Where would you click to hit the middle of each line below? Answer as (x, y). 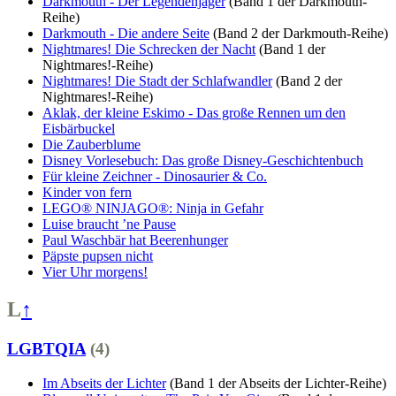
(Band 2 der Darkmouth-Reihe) (301, 34)
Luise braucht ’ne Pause (109, 225)
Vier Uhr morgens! (95, 272)
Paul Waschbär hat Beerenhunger (135, 240)
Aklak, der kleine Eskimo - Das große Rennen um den (194, 113)
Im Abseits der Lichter (104, 383)
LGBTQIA (46, 348)
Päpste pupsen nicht (98, 256)
